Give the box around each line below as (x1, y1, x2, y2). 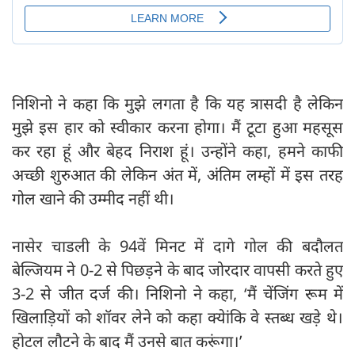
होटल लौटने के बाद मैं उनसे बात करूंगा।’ (12, 330, 246, 353)
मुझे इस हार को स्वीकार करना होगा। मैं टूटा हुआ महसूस (12, 116, 343, 139)
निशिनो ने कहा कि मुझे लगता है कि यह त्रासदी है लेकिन (12, 93, 343, 115)
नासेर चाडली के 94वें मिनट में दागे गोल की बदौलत (12, 235, 343, 258)
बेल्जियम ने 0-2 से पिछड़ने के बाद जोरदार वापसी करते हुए (12, 259, 343, 281)
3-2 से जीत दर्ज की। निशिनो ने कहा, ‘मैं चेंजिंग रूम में (12, 283, 343, 305)
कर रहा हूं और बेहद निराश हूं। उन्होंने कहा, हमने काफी (12, 140, 343, 162)
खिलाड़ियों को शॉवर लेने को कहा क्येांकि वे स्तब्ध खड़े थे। (12, 307, 343, 329)
